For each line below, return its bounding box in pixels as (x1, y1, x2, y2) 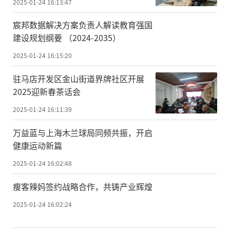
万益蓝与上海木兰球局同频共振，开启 (13, 126, 152, 139)
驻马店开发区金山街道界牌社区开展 (13, 72, 144, 85)
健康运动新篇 (13, 139, 62, 152)
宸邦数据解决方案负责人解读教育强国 (13, 18, 152, 31)
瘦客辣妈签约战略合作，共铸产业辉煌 (13, 180, 152, 193)
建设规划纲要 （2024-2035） (13, 31, 121, 44)
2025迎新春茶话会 (13, 85, 81, 98)
